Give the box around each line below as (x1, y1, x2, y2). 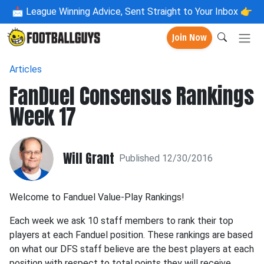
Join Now (172, 32, 207, 44)
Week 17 (9, 100, 76, 133)
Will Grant (63, 148, 114, 169)
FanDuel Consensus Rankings (9, 80, 254, 112)
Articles (9, 63, 42, 75)
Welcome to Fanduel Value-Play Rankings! (9, 191, 184, 203)
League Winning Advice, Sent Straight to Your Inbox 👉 (24, 6, 252, 17)
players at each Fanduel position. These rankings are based (9, 229, 253, 240)
